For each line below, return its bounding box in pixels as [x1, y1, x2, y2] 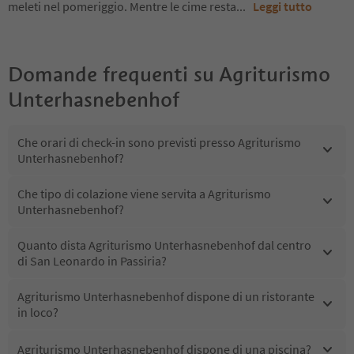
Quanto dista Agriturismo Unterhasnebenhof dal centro [17, 236, 311, 253]
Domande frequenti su [8, 61, 214, 87]
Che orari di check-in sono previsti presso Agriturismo [17, 134, 301, 150]
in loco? [17, 303, 58, 320]
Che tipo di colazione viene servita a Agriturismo [17, 185, 271, 201]
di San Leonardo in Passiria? [17, 252, 167, 269]
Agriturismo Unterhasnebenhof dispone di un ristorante [17, 288, 314, 304]
